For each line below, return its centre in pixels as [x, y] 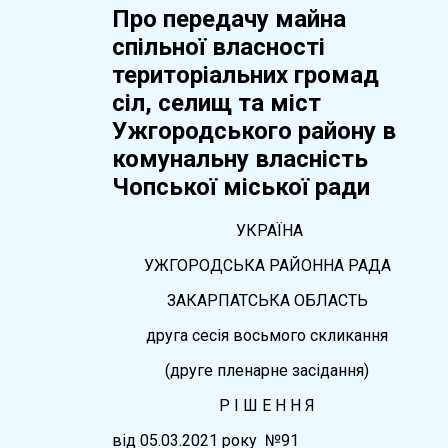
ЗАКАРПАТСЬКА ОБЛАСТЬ [267, 300]
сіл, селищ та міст [216, 102]
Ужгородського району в [253, 130]
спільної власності [218, 46]
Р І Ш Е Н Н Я [267, 405]
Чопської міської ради [240, 186]
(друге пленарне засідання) [267, 370]
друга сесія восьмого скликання [267, 335]
